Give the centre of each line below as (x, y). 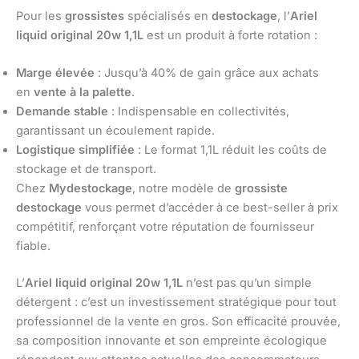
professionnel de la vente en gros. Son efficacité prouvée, (178, 322)
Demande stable (62, 112)
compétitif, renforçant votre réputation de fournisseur (165, 227)
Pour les (40, 16)
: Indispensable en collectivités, (199, 112)
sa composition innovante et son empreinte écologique (171, 341)
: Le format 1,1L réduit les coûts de (231, 150)
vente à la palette (83, 93)
